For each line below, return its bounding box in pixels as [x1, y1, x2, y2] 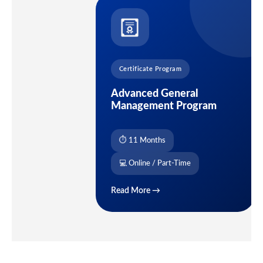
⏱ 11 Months [119, 137, 166, 144]
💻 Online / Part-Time [119, 160, 191, 167]
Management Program [110, 101, 217, 112]
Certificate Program [119, 66, 182, 72]
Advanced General [110, 89, 198, 99]
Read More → [110, 187, 160, 195]
